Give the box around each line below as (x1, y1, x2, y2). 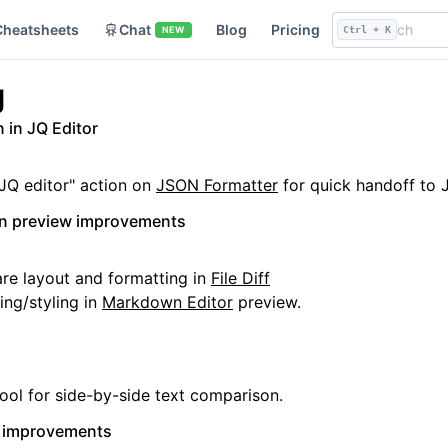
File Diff (211, 268, 270, 288)
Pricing (270, 20, 320, 38)
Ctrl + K (342, 24, 391, 35)
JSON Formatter (156, 175, 278, 195)
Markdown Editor (102, 292, 233, 312)
